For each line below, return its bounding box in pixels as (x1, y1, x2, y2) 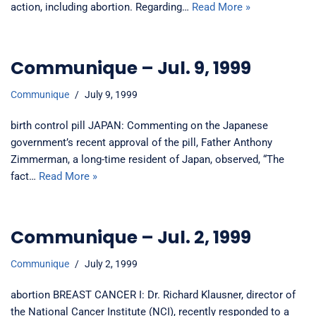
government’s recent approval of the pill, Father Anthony (11, 135, 272, 149)
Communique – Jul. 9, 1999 (11, 55, 251, 80)
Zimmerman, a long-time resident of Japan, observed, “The (11, 152, 284, 166)
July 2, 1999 (85, 257, 138, 269)
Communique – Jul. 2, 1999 (11, 224, 251, 250)
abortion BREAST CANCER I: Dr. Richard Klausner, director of (11, 288, 296, 301)
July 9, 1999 (85, 88, 138, 100)
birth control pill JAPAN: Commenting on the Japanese (11, 119, 268, 132)
